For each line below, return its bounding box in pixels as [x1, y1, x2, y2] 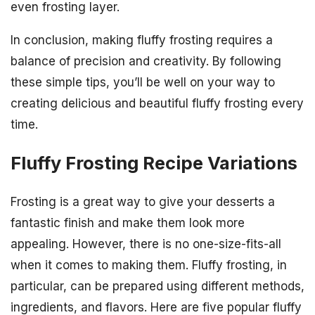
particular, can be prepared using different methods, [11, 279, 304, 294]
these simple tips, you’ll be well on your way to [11, 75, 275, 89]
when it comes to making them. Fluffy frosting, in [11, 258, 287, 273]
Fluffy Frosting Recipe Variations [11, 152, 297, 174]
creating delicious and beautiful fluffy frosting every [11, 96, 304, 110]
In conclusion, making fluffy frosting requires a [11, 32, 273, 47]
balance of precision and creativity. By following [11, 53, 281, 68]
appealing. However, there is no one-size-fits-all [11, 237, 281, 252]
